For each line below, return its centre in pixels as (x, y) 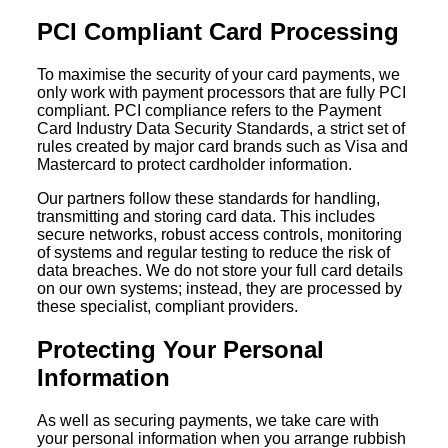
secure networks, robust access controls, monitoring (220, 234)
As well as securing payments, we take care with (208, 420)
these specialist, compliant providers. (168, 306)
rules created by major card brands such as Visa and (223, 146)
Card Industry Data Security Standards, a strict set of (221, 128)
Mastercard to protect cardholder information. (195, 164)
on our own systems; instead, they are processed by (220, 288)
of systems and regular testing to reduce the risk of (214, 252)
